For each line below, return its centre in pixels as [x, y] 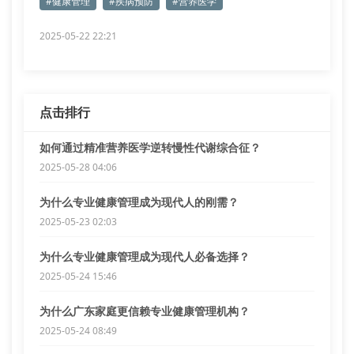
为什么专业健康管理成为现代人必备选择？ [145, 256]
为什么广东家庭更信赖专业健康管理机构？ [145, 311]
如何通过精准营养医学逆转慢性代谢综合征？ [150, 147]
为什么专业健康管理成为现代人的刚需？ [139, 202]
